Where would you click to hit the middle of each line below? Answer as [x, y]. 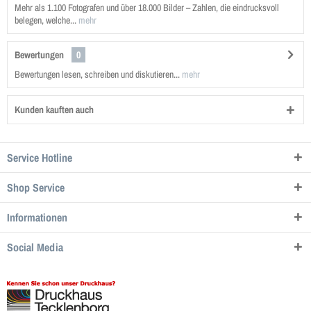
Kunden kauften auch [54, 110]
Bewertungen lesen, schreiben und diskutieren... [97, 74]
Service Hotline [40, 158]
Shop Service [36, 187]
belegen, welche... [45, 20]
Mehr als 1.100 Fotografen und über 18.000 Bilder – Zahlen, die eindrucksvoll [147, 8]
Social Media [35, 247]
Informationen [37, 217]
